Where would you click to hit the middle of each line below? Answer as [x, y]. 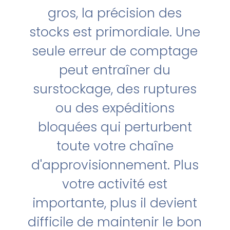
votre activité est [115, 184]
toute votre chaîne [115, 146]
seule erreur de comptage [115, 51]
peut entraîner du [115, 70]
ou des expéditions [115, 108]
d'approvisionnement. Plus [115, 165]
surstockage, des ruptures [115, 89]
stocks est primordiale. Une [115, 32]
